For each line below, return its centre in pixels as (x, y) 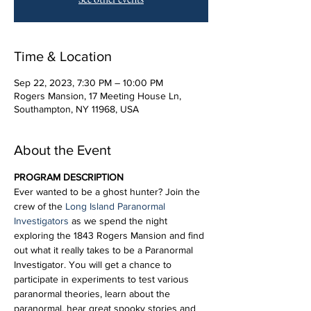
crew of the (40, 206)
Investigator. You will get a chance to (94, 264)
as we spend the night (119, 221)
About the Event (62, 150)
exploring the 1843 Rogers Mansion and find (110, 235)
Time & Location (63, 56)
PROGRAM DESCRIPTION (69, 177)
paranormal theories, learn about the (93, 294)
